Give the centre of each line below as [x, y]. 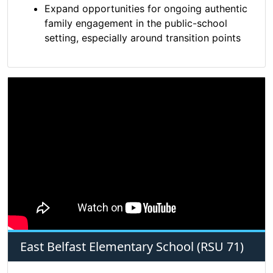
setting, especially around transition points [144, 38]
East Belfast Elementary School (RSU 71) [132, 247]
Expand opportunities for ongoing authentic [146, 9]
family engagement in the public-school [136, 23]
